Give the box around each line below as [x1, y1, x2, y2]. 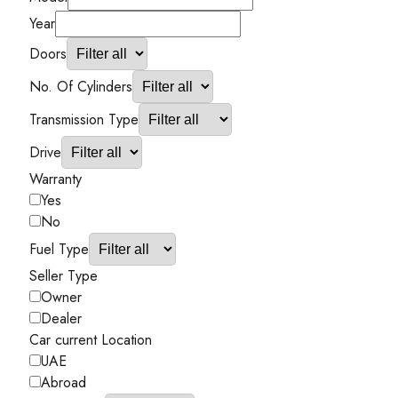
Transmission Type [29, 109, 139, 131]
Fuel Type [29, 239, 89, 260]
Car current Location [29, 330, 152, 351]
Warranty [29, 169, 82, 190]
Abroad [41, 372, 86, 394]
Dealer [41, 308, 82, 330]
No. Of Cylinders [29, 76, 132, 98]
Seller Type [29, 266, 98, 287]
